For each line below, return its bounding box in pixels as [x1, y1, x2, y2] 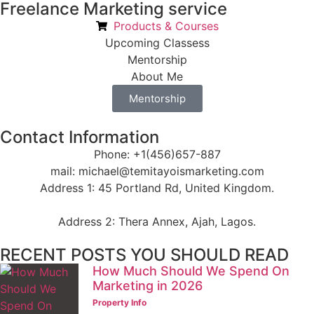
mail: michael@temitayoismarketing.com [50, 163, 264, 178]
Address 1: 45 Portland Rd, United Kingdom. [40, 180, 274, 195]
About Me [131, 69, 183, 83]
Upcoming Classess [104, 35, 210, 50]
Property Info [93, 296, 146, 308]
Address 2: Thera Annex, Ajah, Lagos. [58, 214, 256, 228]
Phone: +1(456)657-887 [93, 146, 221, 161]
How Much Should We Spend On [93, 263, 289, 278]
